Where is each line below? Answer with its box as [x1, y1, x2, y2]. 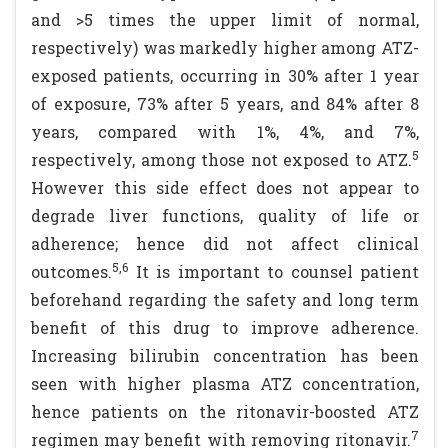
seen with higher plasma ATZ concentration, [31, 373, 419, 394]
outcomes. [31, 261, 112, 282]
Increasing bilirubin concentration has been [31, 345, 419, 366]
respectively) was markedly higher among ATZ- [31, 37, 419, 58]
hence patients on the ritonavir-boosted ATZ [31, 401, 419, 422]
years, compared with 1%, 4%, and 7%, [31, 121, 419, 142]
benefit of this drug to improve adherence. [31, 317, 419, 338]
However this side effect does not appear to [31, 177, 419, 198]
